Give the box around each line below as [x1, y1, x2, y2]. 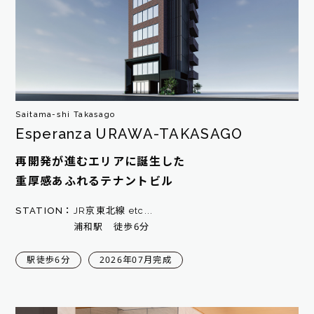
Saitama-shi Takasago [15, 110, 116, 120]
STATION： [15, 205, 74, 216]
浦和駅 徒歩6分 [73, 221, 250, 232]
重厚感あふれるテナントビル [15, 175, 174, 189]
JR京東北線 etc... [73, 205, 153, 216]
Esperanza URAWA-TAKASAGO [15, 125, 243, 143]
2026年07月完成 [99, 255, 172, 266]
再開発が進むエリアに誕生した [15, 155, 186, 169]
